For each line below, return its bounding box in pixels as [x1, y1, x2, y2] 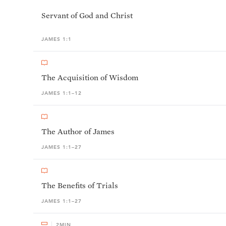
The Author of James [41, 127, 115, 136]
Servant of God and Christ [41, 11, 133, 20]
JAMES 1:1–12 [41, 90, 82, 96]
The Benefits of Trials [41, 181, 118, 190]
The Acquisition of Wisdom [41, 73, 138, 82]
